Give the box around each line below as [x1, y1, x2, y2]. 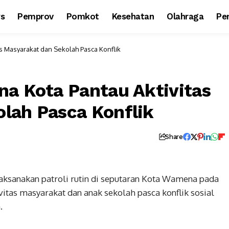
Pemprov [17, 11, 54, 21]
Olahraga [167, 11, 204, 21]
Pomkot [66, 11, 99, 21]
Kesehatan [111, 11, 154, 21]
